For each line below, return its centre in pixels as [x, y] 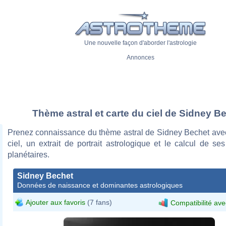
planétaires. [29, 154]
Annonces [140, 58]
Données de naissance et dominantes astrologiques [100, 185]
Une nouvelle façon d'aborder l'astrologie [140, 43]
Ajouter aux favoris [55, 202]
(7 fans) [99, 202]
